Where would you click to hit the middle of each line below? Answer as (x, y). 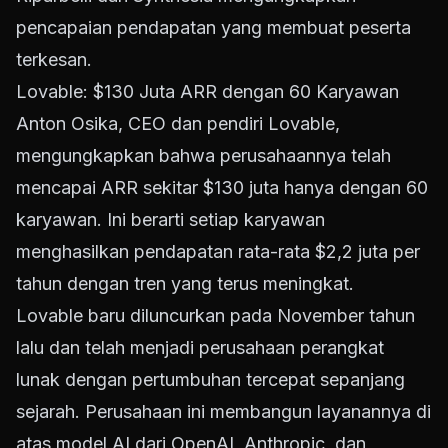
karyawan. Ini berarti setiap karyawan (170, 220)
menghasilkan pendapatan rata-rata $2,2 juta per (218, 252)
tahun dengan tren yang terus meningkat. (185, 284)
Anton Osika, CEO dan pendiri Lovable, (178, 124)
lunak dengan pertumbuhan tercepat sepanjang (210, 380)
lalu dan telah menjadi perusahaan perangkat (200, 348)
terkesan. (54, 60)
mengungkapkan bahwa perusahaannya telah (203, 156)
